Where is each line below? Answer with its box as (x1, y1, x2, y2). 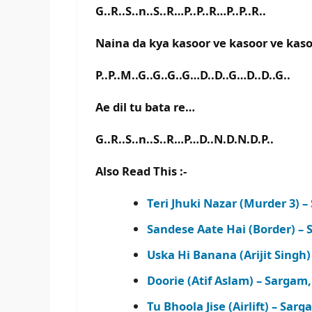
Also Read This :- (95, 163, 187, 180)
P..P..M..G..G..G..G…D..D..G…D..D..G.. (95, 67, 290, 84)
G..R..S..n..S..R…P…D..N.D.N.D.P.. (95, 131, 274, 148)
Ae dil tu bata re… (95, 99, 195, 116)
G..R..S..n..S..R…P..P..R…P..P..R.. (95, 3, 266, 19)
